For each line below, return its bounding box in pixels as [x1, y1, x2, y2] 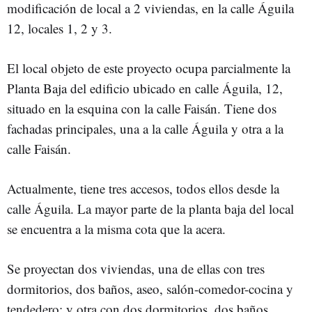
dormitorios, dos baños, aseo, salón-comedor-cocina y [7, 279, 293, 297]
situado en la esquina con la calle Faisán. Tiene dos [7, 99, 276, 117]
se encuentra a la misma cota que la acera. [7, 219, 226, 237]
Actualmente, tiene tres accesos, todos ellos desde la [7, 179, 279, 197]
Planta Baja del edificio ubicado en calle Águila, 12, [7, 79, 283, 97]
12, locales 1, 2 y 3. [7, 19, 112, 37]
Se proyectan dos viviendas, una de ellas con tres [7, 259, 265, 277]
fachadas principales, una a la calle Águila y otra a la [7, 119, 283, 137]
